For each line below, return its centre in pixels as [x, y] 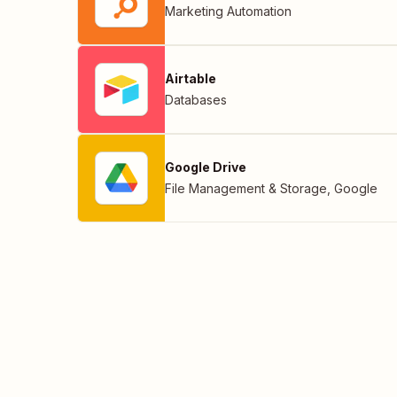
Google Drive [206, 167]
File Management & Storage [246, 189]
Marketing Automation [228, 12]
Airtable [191, 79]
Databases [196, 100]
